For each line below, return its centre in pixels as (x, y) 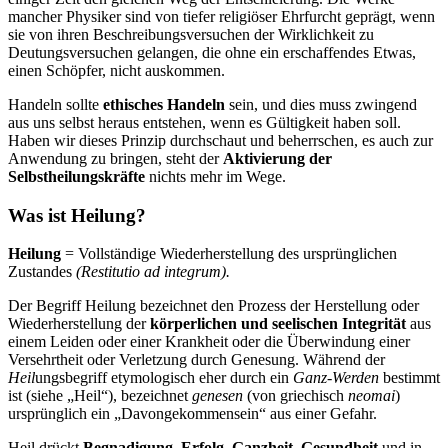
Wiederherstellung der (79, 324)
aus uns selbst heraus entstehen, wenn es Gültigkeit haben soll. (204, 122)
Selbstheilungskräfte (76, 176)
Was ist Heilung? (77, 215)
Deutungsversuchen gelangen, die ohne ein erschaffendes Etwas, (212, 52)
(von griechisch (295, 396)
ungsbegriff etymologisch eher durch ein (164, 378)
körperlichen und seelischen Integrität (278, 324)
